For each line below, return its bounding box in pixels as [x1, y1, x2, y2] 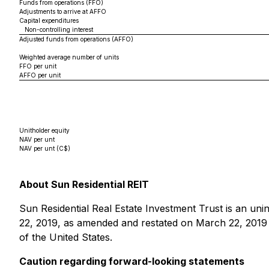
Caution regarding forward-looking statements [19, 255, 244, 267]
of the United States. [19, 231, 112, 243]
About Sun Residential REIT [19, 178, 149, 190]
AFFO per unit [19, 71, 61, 79]
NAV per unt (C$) [19, 145, 70, 152]
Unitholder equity [19, 127, 70, 134]
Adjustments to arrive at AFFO [19, 8, 106, 15]
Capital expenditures [19, 17, 79, 24]
